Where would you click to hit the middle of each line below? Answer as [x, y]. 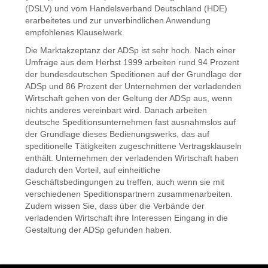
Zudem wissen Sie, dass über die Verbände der [115, 206]
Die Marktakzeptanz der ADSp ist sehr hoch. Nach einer [130, 50]
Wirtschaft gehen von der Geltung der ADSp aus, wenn [129, 98]
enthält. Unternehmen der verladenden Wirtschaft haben [132, 158]
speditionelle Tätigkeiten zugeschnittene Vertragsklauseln [133, 146]
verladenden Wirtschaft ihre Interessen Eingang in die [127, 218]
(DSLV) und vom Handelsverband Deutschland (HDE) [126, 8]
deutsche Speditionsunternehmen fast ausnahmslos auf [130, 122]
